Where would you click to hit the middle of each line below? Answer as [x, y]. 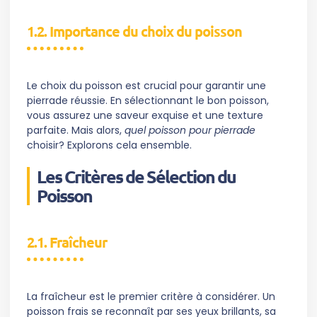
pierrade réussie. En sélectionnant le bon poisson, [148, 101]
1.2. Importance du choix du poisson [134, 31]
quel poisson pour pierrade [190, 131]
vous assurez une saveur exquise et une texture [145, 116]
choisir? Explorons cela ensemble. [109, 145]
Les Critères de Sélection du [136, 177]
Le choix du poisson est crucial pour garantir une [146, 86]
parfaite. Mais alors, [76, 131]
